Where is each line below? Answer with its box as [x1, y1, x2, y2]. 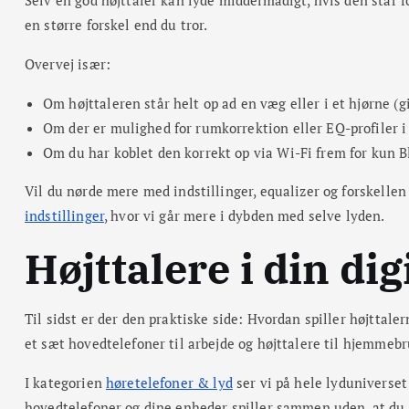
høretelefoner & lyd [105, 372, 233, 392]
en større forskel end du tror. [25, 15, 208, 34]
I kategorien [25, 372, 106, 392]
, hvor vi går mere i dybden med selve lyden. [103, 205, 385, 225]
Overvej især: [25, 54, 110, 73]
